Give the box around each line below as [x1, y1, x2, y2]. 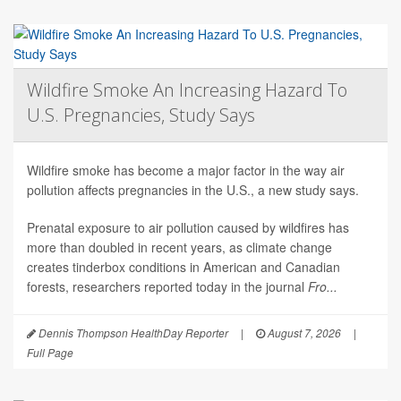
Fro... [308, 277, 337, 296]
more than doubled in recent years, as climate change [27, 238, 332, 257]
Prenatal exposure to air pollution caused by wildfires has [27, 218, 349, 237]
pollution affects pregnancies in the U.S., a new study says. [27, 181, 359, 200]
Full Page [27, 345, 73, 361]
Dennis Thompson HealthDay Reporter [36, 325, 228, 341]
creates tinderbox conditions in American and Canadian [27, 258, 340, 277]
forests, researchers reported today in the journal [27, 277, 308, 296]
